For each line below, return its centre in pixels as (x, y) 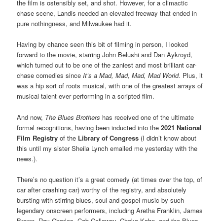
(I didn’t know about (168, 138)
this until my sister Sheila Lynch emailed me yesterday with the (107, 148)
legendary (32, 210)
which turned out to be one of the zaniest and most (91, 65)
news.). (27, 158)
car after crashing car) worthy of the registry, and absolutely (102, 189)
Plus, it (193, 75)
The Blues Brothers (73, 117)
